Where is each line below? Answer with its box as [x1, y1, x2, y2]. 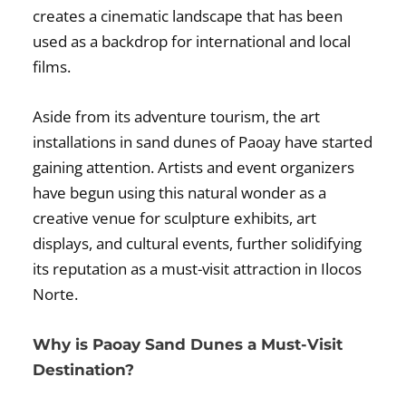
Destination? [33, 361, 135, 379]
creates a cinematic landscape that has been [33, 5, 343, 26]
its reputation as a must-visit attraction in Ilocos [33, 257, 362, 279]
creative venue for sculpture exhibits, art [33, 207, 317, 228]
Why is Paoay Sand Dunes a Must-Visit [33, 335, 343, 353]
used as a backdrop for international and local [33, 30, 352, 52]
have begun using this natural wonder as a [33, 181, 327, 203]
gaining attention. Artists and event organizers [33, 156, 355, 178]
